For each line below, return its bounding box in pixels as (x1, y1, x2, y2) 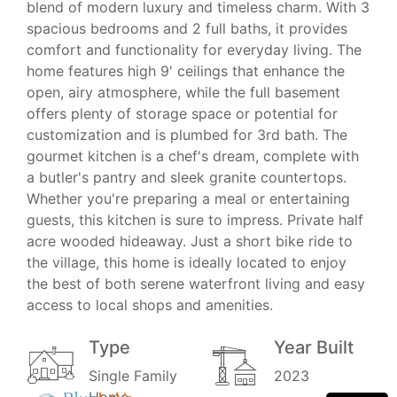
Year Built (274, 337, 354, 359)
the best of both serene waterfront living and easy (27, 275, 365, 293)
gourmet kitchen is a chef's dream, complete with (27, 147, 359, 166)
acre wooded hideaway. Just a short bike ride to (27, 232, 353, 251)
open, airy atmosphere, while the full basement (27, 83, 340, 102)
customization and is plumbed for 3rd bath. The (27, 126, 347, 144)
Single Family (89, 367, 177, 385)
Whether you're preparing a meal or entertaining (27, 190, 350, 208)
